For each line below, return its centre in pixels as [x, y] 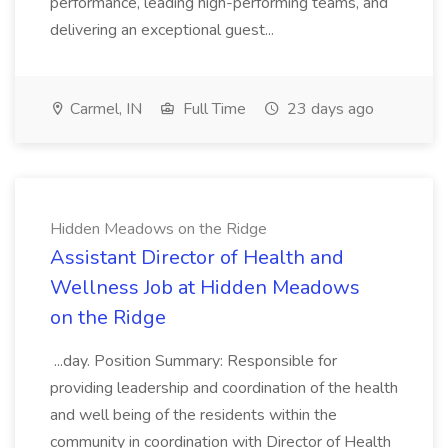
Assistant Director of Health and [197, 257]
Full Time [212, 109]
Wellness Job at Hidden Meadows [205, 287]
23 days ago [328, 109]
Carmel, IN [104, 109]
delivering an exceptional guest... [162, 30]
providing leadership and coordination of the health [224, 388]
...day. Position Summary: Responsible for [193, 361]
